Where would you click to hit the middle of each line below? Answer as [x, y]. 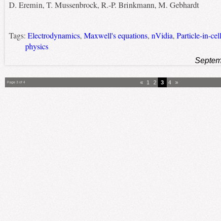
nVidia [162, 36]
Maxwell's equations [115, 36]
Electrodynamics [54, 36]
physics [37, 47]
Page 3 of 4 [16, 82]
